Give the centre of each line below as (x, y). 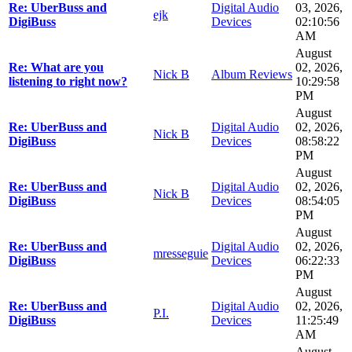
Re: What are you (56, 68)
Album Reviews (252, 75)
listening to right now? (68, 82)
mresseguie (181, 254)
